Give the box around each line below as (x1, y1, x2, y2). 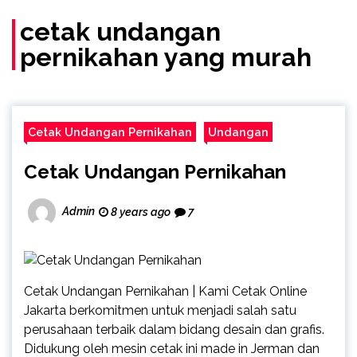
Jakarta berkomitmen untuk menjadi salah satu (24, 302, 296, 318)
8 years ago (108, 205, 171, 218)
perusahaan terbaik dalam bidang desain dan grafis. (24, 321, 324, 337)
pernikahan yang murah (20, 41, 312, 72)
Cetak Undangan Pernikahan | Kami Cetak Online (24, 283, 307, 299)
